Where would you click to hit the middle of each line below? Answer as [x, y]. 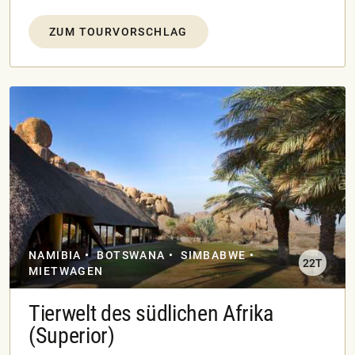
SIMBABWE [214, 255]
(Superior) [72, 335]
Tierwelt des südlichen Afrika [151, 313]
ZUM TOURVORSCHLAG [118, 32]
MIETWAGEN [66, 271]
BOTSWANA [131, 255]
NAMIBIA [55, 255]
